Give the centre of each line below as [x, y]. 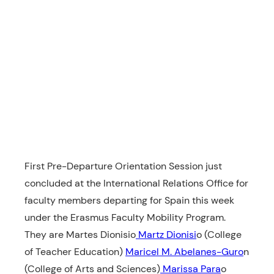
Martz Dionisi [166, 234]
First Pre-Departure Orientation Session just [123, 166]
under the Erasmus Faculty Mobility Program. [125, 217]
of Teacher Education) [75, 251]
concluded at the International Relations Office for [136, 183]
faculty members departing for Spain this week [129, 200]
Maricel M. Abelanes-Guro [184, 251]
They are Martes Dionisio [80, 234]
